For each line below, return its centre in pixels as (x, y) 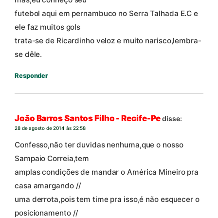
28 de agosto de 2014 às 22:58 (50, 128)
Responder (31, 75)
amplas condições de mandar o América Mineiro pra (107, 172)
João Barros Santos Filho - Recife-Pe (88, 118)
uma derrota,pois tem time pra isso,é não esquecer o (107, 199)
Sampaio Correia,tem (52, 158)
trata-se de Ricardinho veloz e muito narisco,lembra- (108, 40)
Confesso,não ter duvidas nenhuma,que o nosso (99, 145)
